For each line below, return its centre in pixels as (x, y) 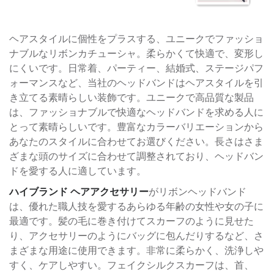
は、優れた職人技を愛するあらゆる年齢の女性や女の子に (136, 206)
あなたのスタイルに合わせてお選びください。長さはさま (136, 141)
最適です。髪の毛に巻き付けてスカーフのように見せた (131, 221)
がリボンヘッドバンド (198, 191)
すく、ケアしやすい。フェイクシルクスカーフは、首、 (131, 265)
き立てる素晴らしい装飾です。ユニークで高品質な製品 (131, 97)
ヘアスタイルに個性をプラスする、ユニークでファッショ (136, 39)
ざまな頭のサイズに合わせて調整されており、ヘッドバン (136, 156)
